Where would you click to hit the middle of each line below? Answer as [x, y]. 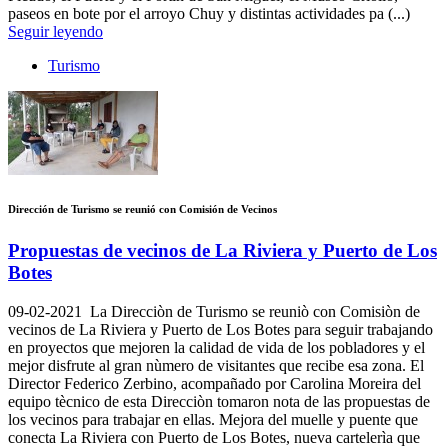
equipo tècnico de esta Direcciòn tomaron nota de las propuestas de [219, 402]
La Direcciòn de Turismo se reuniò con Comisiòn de [251, 312]
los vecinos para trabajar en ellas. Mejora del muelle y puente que [213, 420]
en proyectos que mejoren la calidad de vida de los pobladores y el [216, 348]
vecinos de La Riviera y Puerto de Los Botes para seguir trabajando [220, 330]
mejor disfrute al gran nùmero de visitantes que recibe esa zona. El [216, 366]
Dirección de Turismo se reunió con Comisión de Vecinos [142, 209]
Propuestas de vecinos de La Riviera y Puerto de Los [222, 251]
